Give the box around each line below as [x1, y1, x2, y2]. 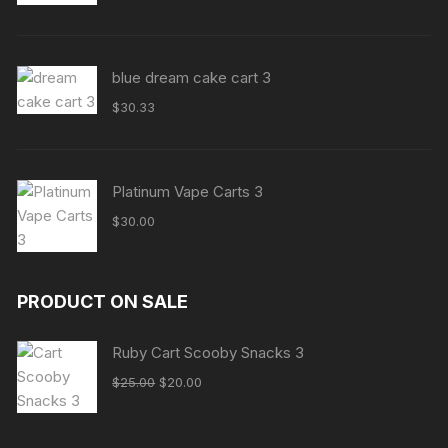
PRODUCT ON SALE [17, 291, 189, 312]
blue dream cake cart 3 [112, 68, 272, 87]
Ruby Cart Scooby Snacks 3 [112, 343, 305, 362]
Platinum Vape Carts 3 [112, 182, 264, 201]
